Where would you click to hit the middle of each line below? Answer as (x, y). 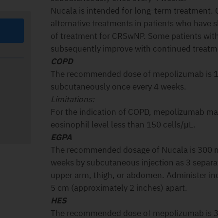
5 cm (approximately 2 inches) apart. (119, 188)
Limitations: (73, 99)
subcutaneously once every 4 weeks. (118, 87)
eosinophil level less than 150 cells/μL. (123, 125)
